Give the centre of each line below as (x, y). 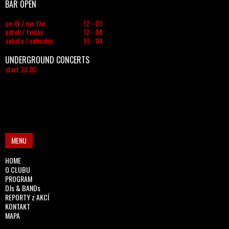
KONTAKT (18, 206)
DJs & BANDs (23, 188)
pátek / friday (24, 32)
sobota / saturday (29, 41)
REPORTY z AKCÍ (27, 197)
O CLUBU (18, 169)
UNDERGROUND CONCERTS (47, 60)
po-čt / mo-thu (25, 23)
